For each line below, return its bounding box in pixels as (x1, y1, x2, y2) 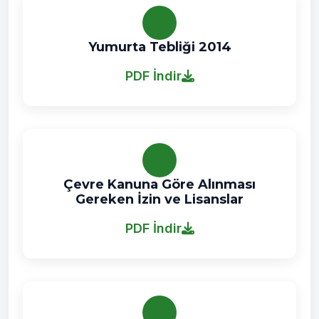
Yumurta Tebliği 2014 (88, 39, 231, 55)
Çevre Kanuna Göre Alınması (63, 177, 256, 192)
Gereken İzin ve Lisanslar (75, 192, 244, 207)
